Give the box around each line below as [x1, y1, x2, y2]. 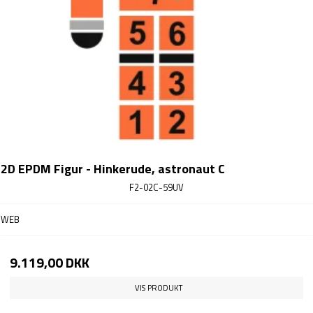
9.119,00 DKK [10, 252, 89, 274]
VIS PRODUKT [134, 281, 182, 293]
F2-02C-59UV [129, 180, 184, 195]
